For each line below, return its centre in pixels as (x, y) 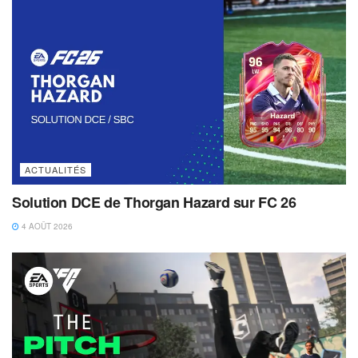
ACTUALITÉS (56, 169)
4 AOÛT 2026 (46, 226)
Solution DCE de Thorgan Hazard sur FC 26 (154, 202)
